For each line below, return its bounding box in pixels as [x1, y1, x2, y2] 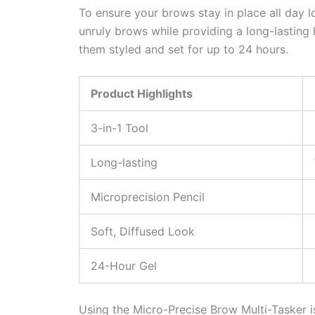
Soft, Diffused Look [91, 224, 195, 239]
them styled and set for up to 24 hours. [79, 41, 288, 56]
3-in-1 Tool [91, 121, 148, 136]
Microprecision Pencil [91, 190, 205, 205]
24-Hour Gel [91, 259, 157, 274]
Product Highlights [91, 86, 193, 101]
